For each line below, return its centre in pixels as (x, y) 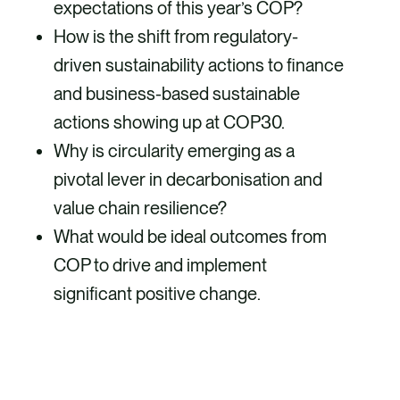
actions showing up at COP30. (169, 122)
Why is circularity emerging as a (174, 150)
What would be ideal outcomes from (190, 236)
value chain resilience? (140, 208)
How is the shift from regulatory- (176, 36)
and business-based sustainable (177, 93)
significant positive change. (157, 293)
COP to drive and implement (160, 265)
